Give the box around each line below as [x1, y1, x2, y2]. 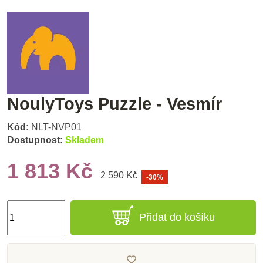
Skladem [65, 135, 104, 146]
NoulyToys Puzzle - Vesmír [7, 94, 222, 113]
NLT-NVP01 [31, 122, 82, 133]
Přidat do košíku [139, 211, 215, 224]
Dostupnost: [7, 135, 63, 146]
